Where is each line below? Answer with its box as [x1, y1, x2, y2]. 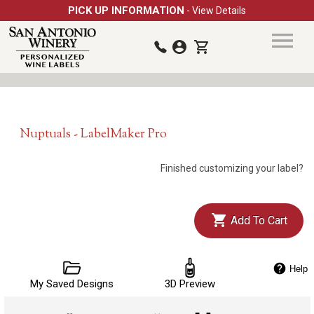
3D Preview [164, 278, 215, 290]
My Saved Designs [29, 278, 114, 290]
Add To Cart [227, 214, 287, 227]
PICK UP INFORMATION [68, 4, 184, 17]
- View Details [186, 5, 246, 16]
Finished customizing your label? [161, 163, 303, 174]
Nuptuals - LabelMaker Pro [20, 125, 167, 144]
